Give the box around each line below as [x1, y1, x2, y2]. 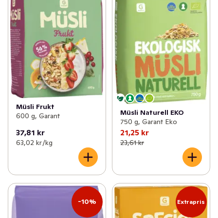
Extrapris [177, 198, 205, 205]
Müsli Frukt [16, 102, 54, 111]
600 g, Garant [16, 111, 60, 121]
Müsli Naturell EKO [120, 108, 184, 117]
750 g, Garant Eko [120, 117, 177, 126]
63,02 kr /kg [16, 138, 53, 147]
